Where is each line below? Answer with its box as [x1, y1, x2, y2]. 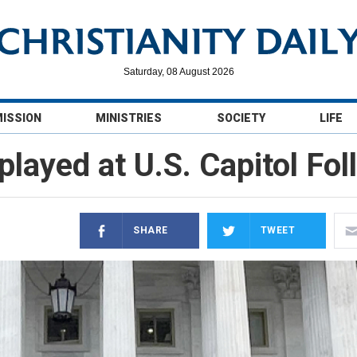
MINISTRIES [96, 112, 163, 124]
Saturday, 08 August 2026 [123, 66, 234, 77]
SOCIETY [216, 112, 265, 124]
